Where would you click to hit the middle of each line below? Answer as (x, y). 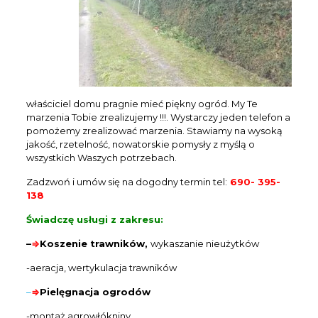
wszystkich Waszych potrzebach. (101, 158)
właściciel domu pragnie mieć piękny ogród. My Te (142, 104)
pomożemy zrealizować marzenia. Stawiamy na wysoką (154, 131)
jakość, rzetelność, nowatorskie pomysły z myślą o (140, 144)
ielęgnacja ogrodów (98, 292)
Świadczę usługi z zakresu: (94, 219)
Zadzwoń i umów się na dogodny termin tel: (126, 182)
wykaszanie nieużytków (204, 243)
